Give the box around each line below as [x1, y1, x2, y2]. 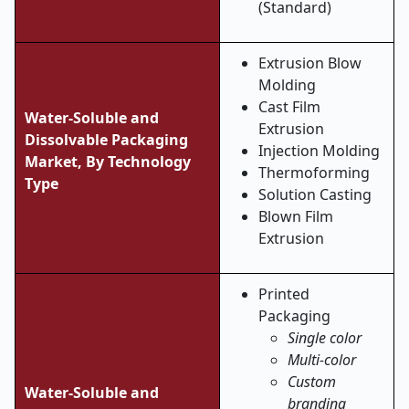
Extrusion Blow [258, 53, 362, 73]
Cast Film [258, 97, 320, 117]
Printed [258, 284, 309, 304]
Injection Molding [258, 141, 380, 161]
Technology [108, 152, 191, 172]
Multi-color [288, 350, 356, 370]
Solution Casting [258, 184, 372, 204]
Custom [288, 372, 336, 392]
